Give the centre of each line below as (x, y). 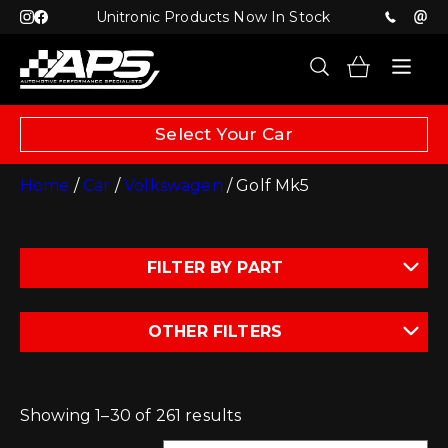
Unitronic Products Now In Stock (213, 17)
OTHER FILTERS (215, 331)
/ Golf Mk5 (266, 185)
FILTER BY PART (215, 267)
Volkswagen (173, 185)
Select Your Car (224, 134)
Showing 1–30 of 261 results (131, 415)
